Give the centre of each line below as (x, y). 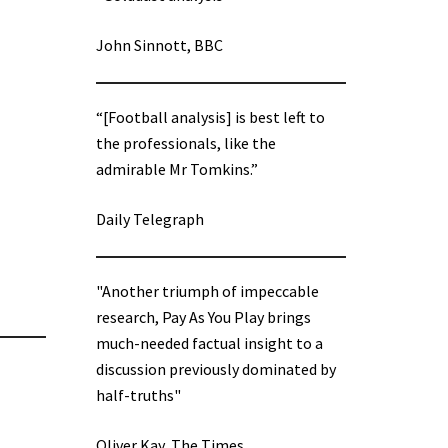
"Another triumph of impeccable (207, 291)
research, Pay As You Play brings (203, 317)
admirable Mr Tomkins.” (177, 169)
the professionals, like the (186, 143)
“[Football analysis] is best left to (210, 117)
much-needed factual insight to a (209, 343)
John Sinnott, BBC (159, 45)
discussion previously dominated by (216, 369)
